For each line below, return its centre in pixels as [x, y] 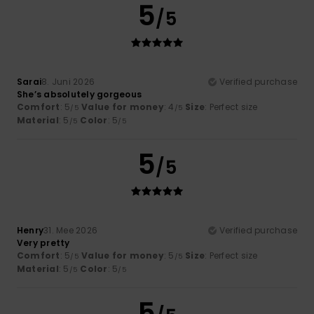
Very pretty [43, 243]
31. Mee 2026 [71, 230]
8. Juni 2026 [68, 81]
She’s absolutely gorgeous [79, 94]
